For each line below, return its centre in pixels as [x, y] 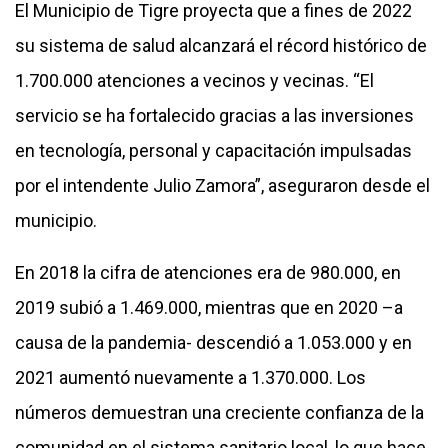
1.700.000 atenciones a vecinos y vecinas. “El [194, 81]
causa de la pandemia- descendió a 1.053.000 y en [213, 343]
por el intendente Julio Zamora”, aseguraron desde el [222, 186]
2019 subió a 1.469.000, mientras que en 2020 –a [209, 308]
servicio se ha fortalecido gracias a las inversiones [214, 116]
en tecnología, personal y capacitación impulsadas [213, 151]
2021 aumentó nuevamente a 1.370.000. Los [190, 378]
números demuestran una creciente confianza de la [219, 413]
